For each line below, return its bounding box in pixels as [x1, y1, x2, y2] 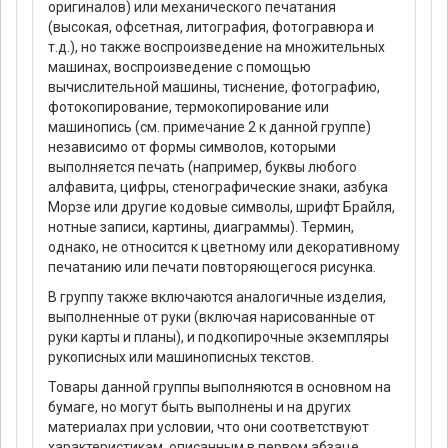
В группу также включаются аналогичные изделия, [48, 289, 386, 306]
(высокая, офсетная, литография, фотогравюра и [48, 19, 374, 36]
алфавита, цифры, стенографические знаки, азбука [48, 179, 388, 196]
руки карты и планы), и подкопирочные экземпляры [48, 329, 389, 346]
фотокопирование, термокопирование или [48, 99, 329, 116]
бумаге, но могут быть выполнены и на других [48, 399, 351, 416]
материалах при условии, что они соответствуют [48, 419, 369, 436]
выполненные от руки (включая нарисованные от [48, 309, 375, 326]
